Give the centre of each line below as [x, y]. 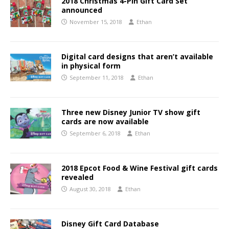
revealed [77, 177]
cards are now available [105, 122]
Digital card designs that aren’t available [137, 57]
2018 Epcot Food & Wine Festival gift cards [140, 168]
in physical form [91, 66]
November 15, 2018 [96, 22]
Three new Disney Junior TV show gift [131, 112]
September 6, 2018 [95, 133]
